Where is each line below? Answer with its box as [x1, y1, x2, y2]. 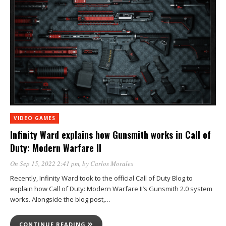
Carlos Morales [90, 159, 133, 168]
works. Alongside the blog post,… [10, 195, 110, 204]
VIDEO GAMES [14, 115, 55, 122]
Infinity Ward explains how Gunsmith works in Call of [10, 128, 211, 141]
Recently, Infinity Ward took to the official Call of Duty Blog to [10, 174, 193, 183]
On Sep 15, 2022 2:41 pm [10, 159, 79, 168]
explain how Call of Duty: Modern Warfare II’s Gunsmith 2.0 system [10, 184, 212, 193]
